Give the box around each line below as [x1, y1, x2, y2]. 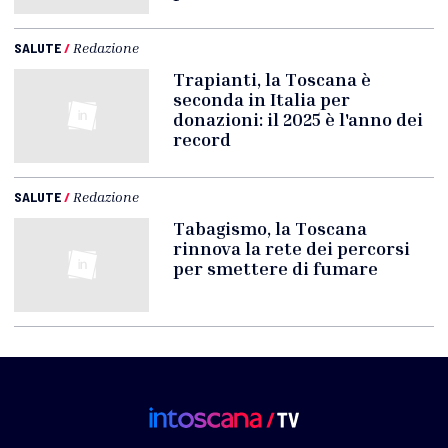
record [173, 128, 232, 150]
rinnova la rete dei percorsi [173, 237, 411, 259]
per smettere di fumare [173, 257, 379, 279]
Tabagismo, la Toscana [173, 217, 368, 239]
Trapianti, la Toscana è [173, 68, 372, 90]
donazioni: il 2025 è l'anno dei [173, 108, 424, 130]
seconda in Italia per [173, 88, 351, 110]
